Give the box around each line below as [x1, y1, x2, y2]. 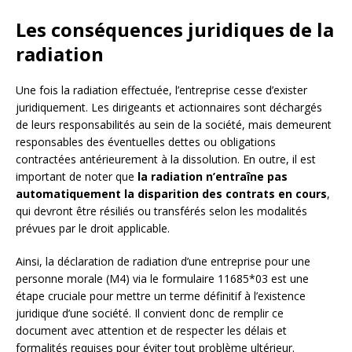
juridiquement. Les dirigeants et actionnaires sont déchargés [16, 100, 322, 115]
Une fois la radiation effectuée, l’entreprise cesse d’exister [16, 82, 307, 98]
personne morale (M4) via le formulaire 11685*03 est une [16, 271, 309, 287]
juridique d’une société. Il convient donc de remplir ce [16, 306, 284, 321]
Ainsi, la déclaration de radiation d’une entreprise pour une [16, 254, 310, 269]
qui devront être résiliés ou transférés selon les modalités [16, 203, 307, 219]
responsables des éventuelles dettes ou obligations [16, 134, 276, 150]
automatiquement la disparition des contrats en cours [16, 186, 327, 202]
